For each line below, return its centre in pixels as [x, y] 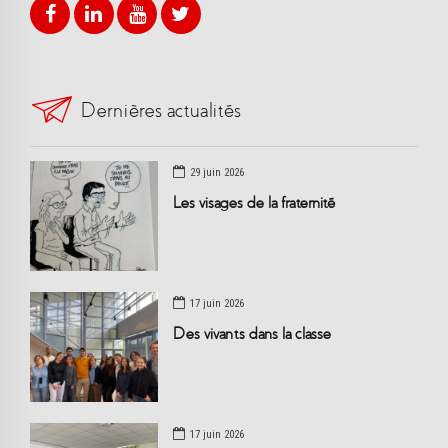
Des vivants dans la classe [252, 333]
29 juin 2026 [217, 173]
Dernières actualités [161, 110]
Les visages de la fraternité [254, 202]
